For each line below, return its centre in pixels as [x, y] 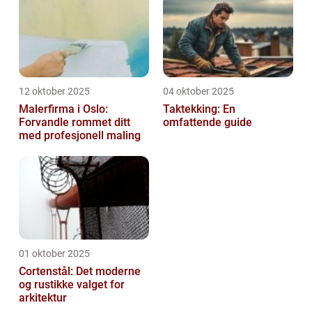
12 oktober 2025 [54, 92]
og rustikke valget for [72, 285]
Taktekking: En [199, 109]
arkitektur [43, 298]
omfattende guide [208, 123]
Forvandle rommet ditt [75, 123]
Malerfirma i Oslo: [63, 109]
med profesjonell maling [80, 136]
